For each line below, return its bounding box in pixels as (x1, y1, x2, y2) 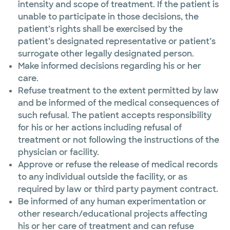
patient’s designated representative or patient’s (18, 36, 216, 47)
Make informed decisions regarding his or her (18, 61, 201, 71)
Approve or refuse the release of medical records (18, 159, 218, 170)
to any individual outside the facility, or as (18, 171, 187, 182)
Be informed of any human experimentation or (18, 196, 206, 207)
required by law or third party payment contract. (18, 184, 218, 195)
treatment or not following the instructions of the (18, 135, 219, 145)
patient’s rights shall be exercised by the (18, 24, 183, 34)
